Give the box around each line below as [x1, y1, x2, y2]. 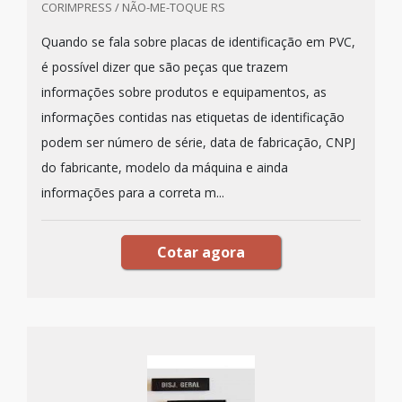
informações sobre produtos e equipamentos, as [41, 83, 327, 100]
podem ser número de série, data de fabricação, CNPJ [41, 134, 355, 151]
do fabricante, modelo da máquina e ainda [41, 159, 288, 176]
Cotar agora [157, 242, 245, 262]
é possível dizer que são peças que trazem [41, 58, 288, 75]
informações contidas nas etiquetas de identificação [41, 109, 345, 126]
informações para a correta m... [41, 184, 224, 201]
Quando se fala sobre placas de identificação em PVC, [41, 33, 355, 50]
